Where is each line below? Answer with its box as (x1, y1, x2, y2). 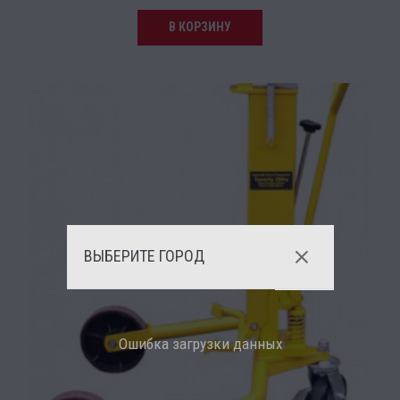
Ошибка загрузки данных (119, 335, 282, 353)
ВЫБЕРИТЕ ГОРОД (84, 246, 204, 265)
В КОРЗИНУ (169, 20, 231, 35)
